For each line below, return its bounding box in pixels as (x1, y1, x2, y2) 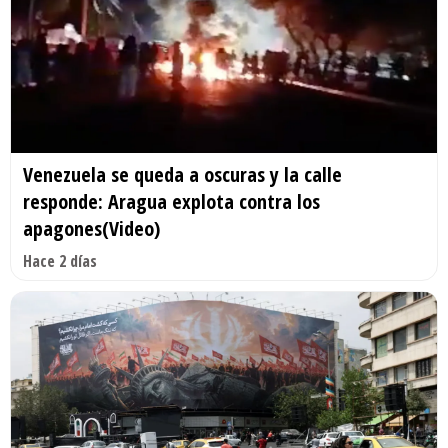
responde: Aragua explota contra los (23, 187, 320, 215)
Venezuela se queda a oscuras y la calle (23, 160, 342, 188)
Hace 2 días (23, 249, 97, 272)
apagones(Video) (23, 214, 160, 242)
